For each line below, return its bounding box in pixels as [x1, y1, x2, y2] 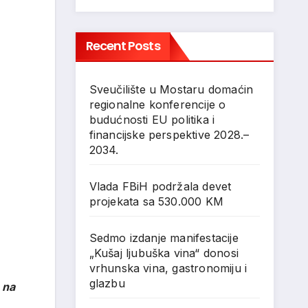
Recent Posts [85, 37, 160, 54]
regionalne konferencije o [89, 98, 226, 111]
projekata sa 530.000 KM [89, 195, 224, 208]
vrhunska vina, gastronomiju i [89, 261, 247, 275]
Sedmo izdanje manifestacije [89, 231, 239, 245]
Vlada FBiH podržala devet [89, 179, 232, 193]
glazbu [89, 276, 125, 290]
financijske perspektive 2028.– [89, 128, 250, 142]
